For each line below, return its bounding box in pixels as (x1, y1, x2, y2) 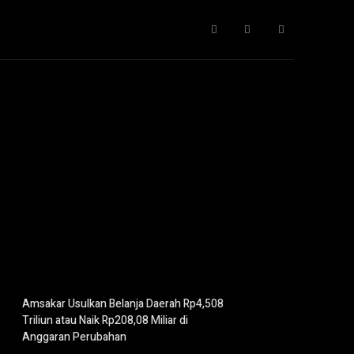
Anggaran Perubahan (22, 329, 126, 345)
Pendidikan (180, 21, 243, 38)
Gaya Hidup (2, 21, 66, 38)
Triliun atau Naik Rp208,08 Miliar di (22, 312, 188, 329)
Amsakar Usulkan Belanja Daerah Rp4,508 (22, 296, 224, 312)
